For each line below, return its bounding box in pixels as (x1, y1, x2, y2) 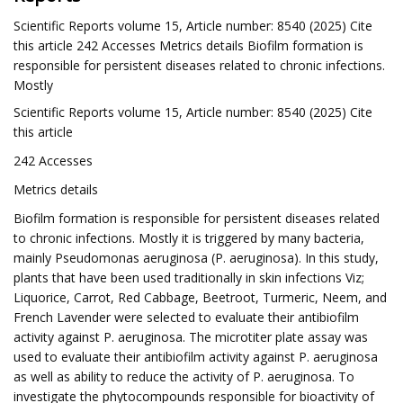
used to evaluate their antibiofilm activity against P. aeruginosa (13, 348, 378, 365)
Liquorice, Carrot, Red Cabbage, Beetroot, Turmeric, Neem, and (13, 289, 387, 306)
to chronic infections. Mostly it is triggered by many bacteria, (13, 229, 364, 246)
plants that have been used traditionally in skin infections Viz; (13, 269, 364, 286)
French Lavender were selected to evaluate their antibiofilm (13, 309, 359, 326)
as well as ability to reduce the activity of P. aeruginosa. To (13, 368, 354, 385)
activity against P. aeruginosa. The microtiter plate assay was (13, 328, 368, 345)
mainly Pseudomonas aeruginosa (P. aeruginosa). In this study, (13, 249, 379, 266)
